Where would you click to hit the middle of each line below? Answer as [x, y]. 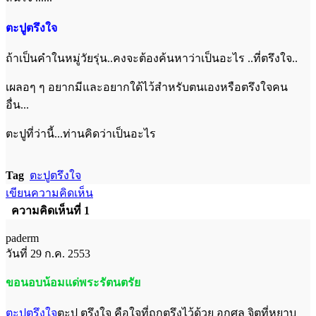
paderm [22, 238]
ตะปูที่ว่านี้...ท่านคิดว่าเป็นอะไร [81, 133]
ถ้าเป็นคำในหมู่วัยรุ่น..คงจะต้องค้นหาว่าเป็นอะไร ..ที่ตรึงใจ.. [152, 58]
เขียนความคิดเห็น [49, 193]
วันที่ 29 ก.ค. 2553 [48, 253]
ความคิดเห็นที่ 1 [50, 210]
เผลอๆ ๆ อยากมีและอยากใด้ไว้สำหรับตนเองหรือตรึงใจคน [147, 87]
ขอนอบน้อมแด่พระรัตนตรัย [73, 282]
